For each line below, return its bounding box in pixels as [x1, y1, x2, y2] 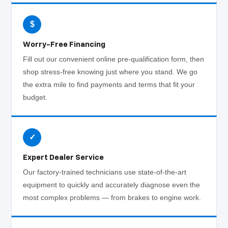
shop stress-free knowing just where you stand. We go [23, 68, 198, 76]
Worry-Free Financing [23, 41, 106, 49]
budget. [23, 93, 48, 102]
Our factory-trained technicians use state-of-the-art [23, 168, 187, 177]
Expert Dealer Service [23, 154, 104, 162]
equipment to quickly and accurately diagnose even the [23, 181, 201, 189]
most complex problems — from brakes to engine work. [23, 193, 202, 202]
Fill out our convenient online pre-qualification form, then [23, 55, 205, 64]
